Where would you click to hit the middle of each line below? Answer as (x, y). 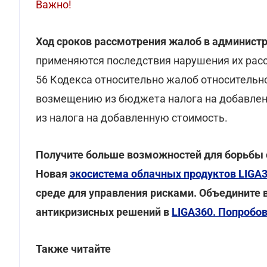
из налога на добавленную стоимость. (132, 118)
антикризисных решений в (104, 212)
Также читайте (73, 249)
